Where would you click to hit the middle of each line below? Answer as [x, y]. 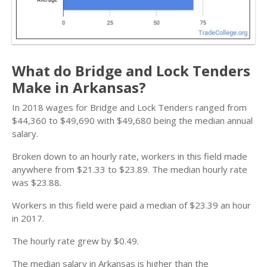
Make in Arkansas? [79, 87]
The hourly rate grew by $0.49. [75, 241]
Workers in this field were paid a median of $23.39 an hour [131, 205]
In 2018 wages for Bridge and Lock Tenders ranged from [129, 107]
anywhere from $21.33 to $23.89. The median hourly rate [130, 169]
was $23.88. [37, 182]
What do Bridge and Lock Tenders [131, 71]
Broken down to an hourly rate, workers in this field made [130, 156]
